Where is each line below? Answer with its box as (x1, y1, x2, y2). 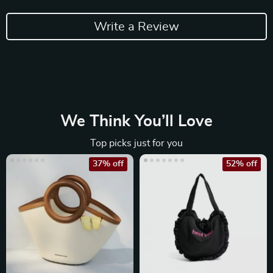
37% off (93, 160, 124, 168)
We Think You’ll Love (60, 113, 213, 129)
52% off (226, 160, 257, 168)
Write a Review (94, 20, 179, 33)
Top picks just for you (90, 138, 183, 148)
